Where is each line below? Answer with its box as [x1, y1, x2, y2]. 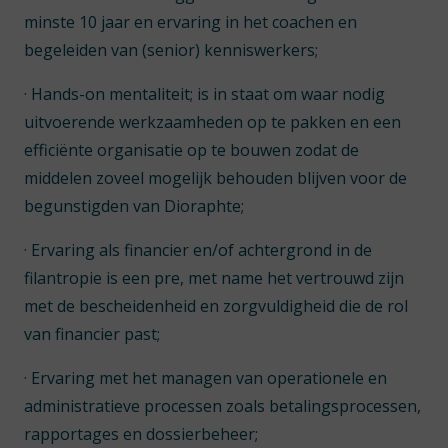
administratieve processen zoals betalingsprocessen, [24, 395, 421, 417]
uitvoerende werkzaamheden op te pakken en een [24, 111, 401, 133]
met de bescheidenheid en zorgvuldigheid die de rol [24, 295, 408, 317]
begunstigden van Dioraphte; [24, 195, 244, 217]
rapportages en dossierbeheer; [24, 423, 258, 445]
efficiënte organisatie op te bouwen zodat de [24, 139, 359, 161]
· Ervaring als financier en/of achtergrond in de [24, 239, 372, 261]
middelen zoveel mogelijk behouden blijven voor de [24, 167, 407, 189]
